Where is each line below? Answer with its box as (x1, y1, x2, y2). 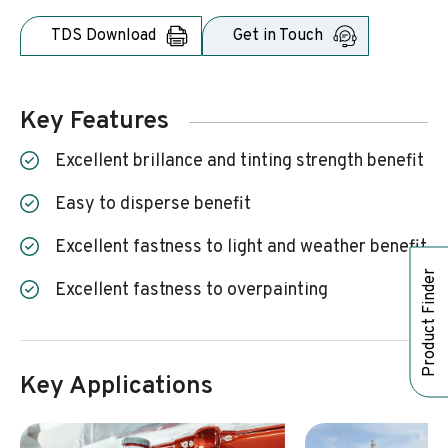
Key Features (20, 106, 169, 138)
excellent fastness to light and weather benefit (66, 236, 427, 259)
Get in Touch (233, 26, 323, 46)
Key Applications (20, 371, 213, 403)
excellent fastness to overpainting (66, 279, 328, 302)
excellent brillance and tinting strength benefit (66, 150, 424, 173)
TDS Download (51, 26, 156, 46)
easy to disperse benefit (66, 193, 251, 216)
